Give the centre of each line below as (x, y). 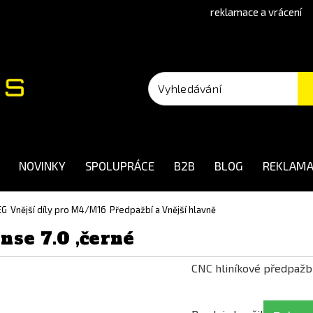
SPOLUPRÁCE (120, 166)
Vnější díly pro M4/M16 (58, 210)
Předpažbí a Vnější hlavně (163, 210)
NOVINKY (42, 166)
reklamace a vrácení (256, 12)
